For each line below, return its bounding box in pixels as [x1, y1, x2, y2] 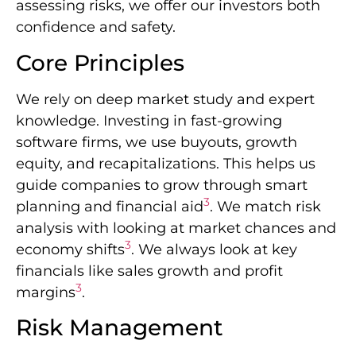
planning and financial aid [16, 197, 203, 215]
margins [16, 283, 75, 301]
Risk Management [16, 314, 223, 342]
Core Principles [16, 48, 184, 76]
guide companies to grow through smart [16, 176, 308, 194]
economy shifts [16, 240, 125, 258]
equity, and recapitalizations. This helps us [16, 154, 315, 172]
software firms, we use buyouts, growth [16, 133, 297, 151]
